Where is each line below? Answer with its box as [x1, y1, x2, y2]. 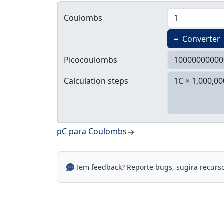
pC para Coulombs [57, 126, 127, 137]
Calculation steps [64, 75, 128, 87]
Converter [180, 33, 220, 45]
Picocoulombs [64, 54, 117, 66]
